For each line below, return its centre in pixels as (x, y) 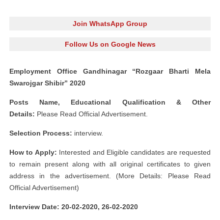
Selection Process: (41, 133)
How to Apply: (33, 152)
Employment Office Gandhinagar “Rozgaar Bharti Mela (110, 71)
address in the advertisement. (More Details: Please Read (110, 176)
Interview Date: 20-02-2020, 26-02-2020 (74, 207)
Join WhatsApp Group (110, 24)
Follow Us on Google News (110, 44)
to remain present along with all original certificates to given (110, 164)
